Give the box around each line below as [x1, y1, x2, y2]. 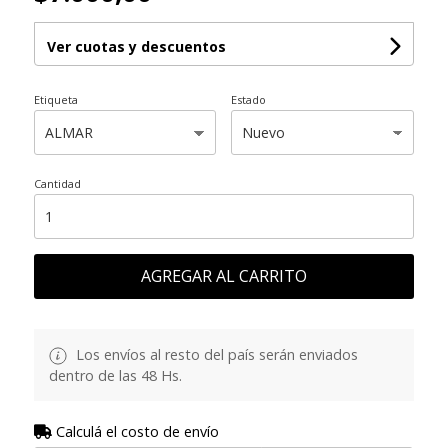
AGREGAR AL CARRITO [140, 265, 307, 288]
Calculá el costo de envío [51, 422, 219, 442]
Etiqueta [33, 92, 78, 108]
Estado [231, 92, 267, 108]
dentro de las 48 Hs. [48, 366, 182, 386]
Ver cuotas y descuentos [46, 37, 226, 57]
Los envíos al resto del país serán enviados [71, 345, 358, 365]
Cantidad [33, 176, 81, 192]
